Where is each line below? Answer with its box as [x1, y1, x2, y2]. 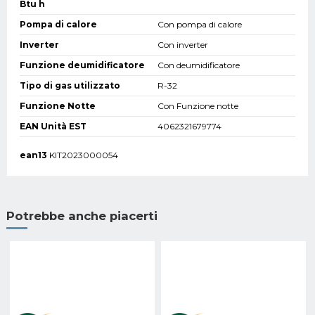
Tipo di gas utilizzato [20, 80, 120, 91]
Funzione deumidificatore [20, 60, 145, 71]
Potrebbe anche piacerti [6, 208, 157, 223]
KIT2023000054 [49, 150, 118, 161]
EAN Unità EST [20, 121, 86, 132]
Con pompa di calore [157, 19, 242, 30]
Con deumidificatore [157, 60, 240, 71]
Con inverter [157, 39, 208, 51]
